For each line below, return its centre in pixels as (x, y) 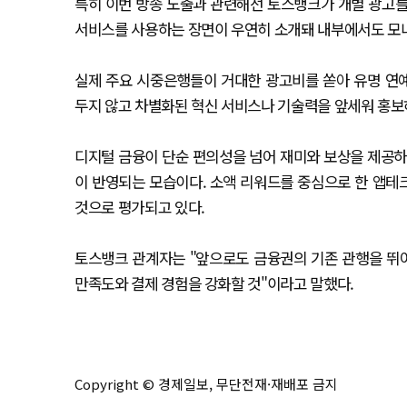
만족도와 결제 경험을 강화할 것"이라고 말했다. (214, 283)
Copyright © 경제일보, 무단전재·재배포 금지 (206, 384)
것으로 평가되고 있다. (139, 207)
